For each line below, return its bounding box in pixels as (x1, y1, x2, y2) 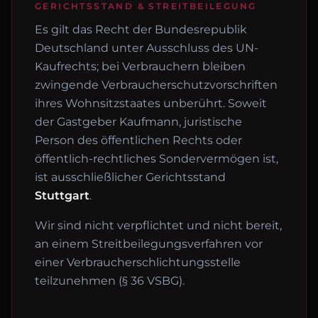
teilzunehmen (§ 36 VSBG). (35, 274, 185, 287)
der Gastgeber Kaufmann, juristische (35, 115, 242, 128)
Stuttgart (35, 189, 89, 202)
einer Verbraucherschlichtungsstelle (35, 256, 241, 269)
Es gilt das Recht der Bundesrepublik (35, 23, 247, 36)
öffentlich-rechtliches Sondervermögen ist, (35, 152, 278, 165)
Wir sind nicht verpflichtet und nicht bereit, (35, 219, 282, 232)
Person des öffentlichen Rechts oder (35, 133, 242, 147)
